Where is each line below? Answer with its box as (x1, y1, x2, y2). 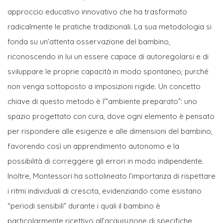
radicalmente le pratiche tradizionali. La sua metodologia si (7, 21, 212, 31)
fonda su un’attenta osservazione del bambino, (7, 36, 170, 46)
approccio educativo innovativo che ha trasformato (7, 6, 187, 16)
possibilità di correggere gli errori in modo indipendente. (7, 156, 204, 166)
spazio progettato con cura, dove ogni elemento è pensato (7, 111, 215, 121)
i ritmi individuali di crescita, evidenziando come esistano (7, 186, 202, 196)
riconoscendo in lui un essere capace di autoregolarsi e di (7, 51, 209, 61)
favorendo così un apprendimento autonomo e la (7, 141, 179, 151)
